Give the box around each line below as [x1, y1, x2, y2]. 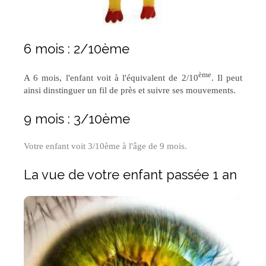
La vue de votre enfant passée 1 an [24, 167, 237, 183]
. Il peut [211, 73, 243, 83]
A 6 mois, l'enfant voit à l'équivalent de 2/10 [24, 73, 198, 83]
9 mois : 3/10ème [24, 111, 130, 127]
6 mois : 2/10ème [24, 41, 129, 57]
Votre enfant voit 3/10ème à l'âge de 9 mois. [24, 141, 187, 151]
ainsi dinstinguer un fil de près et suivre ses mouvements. [24, 85, 238, 96]
